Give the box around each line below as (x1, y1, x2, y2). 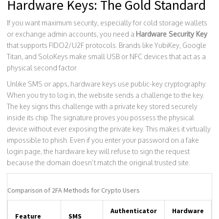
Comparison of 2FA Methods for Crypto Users (7, 186, 140, 195)
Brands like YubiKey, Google (117, 41, 206, 50)
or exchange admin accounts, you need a (7, 30, 136, 39)
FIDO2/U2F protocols (49, 41, 116, 50)
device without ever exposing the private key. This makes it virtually (7, 125, 211, 133)
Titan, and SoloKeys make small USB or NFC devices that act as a (7, 52, 206, 61)
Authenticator (110, 206, 157, 216)
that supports (7, 41, 49, 50)
